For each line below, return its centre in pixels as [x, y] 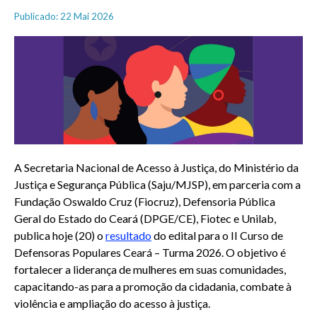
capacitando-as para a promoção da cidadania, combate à [153, 286]
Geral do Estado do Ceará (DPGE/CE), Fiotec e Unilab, [145, 218]
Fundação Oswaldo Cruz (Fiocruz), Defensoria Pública [145, 201]
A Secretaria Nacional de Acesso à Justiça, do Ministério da [156, 167]
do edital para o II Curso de [217, 235]
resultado [128, 235]
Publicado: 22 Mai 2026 [64, 17]
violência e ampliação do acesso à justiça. [112, 303]
